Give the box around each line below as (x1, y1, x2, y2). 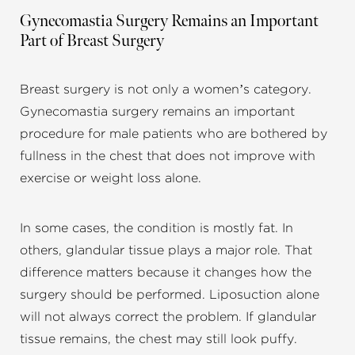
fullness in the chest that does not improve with (20, 150, 315, 163)
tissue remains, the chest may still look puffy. (20, 333, 297, 346)
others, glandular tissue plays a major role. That (20, 244, 312, 258)
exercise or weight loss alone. (20, 172, 201, 185)
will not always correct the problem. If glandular (20, 311, 316, 324)
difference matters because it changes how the (20, 266, 311, 280)
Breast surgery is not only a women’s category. (20, 83, 311, 97)
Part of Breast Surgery (20, 31, 164, 52)
